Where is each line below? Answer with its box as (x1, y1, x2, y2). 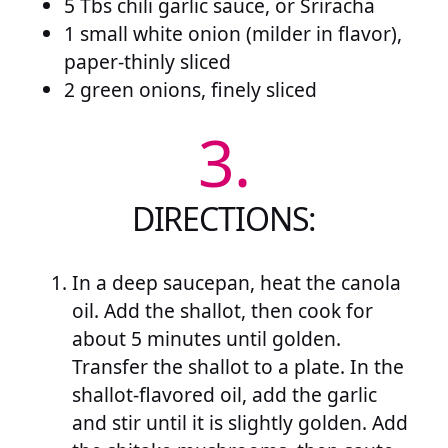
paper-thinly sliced (64, 48, 231, 75)
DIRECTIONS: (131, 196, 317, 240)
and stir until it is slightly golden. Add (72, 409, 408, 437)
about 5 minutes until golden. (72, 325, 341, 353)
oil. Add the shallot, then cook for (72, 297, 373, 325)
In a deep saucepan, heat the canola (72, 269, 401, 297)
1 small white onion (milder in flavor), (64, 20, 402, 47)
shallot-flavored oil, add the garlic (72, 381, 377, 409)
